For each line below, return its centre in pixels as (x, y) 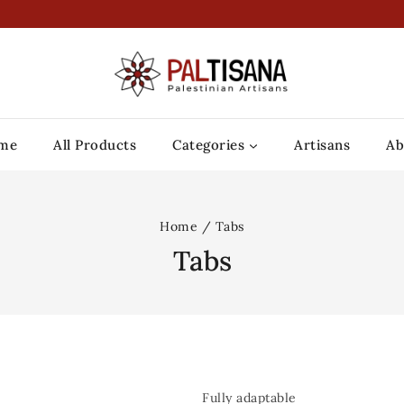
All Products (95, 145)
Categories (209, 145)
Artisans (322, 145)
